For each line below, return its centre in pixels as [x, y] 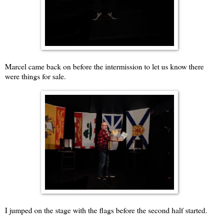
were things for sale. [35, 76]
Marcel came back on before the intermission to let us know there [104, 66]
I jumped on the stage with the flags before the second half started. [106, 210]
